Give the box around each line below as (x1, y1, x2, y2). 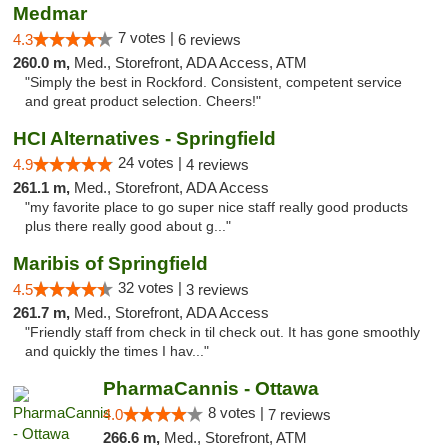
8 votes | (207, 404, 268, 421)
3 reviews (186, 281, 249, 298)
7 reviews (267, 406, 331, 423)
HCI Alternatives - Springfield (13, 128, 276, 149)
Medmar (13, 3, 87, 24)
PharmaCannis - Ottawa (102, 378, 319, 399)
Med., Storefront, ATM (163, 429, 307, 446)
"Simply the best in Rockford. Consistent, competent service (25, 75, 402, 90)
